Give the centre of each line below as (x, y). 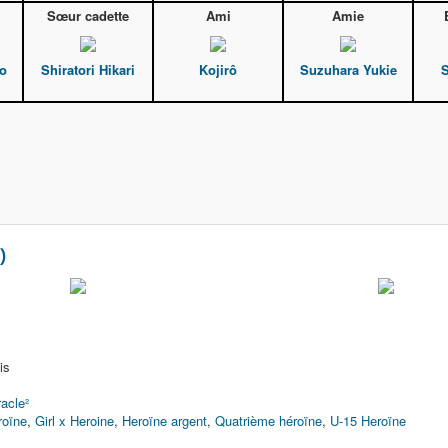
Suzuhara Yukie (348, 70)
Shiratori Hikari (88, 70)
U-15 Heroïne (368, 420)
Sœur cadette (88, 15)
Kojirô (218, 70)
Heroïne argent (164, 420)
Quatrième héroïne (268, 420)
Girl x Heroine (74, 420)
